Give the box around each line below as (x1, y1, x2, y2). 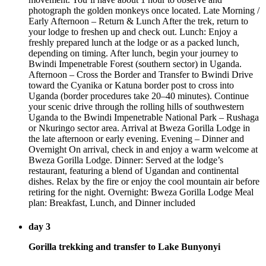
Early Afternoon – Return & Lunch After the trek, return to (28, 16, 248, 27)
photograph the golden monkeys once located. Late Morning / (28, 5, 259, 16)
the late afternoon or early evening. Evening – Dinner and (28, 134, 244, 144)
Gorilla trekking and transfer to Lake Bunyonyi (28, 241, 220, 252)
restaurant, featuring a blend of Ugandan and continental (28, 166, 239, 176)
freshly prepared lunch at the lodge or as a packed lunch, (28, 37, 239, 48)
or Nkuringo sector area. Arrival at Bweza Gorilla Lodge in (28, 123, 250, 134)
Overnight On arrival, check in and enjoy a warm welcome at (28, 144, 258, 155)
